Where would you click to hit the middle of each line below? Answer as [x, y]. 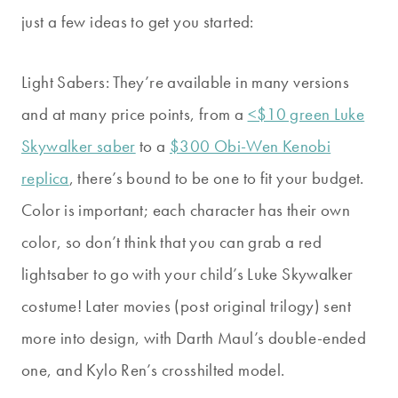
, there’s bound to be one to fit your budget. [216, 179]
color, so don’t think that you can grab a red [172, 243]
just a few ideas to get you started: [138, 22]
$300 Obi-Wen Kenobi [250, 147]
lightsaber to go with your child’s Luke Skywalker [187, 275]
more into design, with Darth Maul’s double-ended [194, 338]
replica [45, 179]
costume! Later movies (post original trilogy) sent [187, 306]
